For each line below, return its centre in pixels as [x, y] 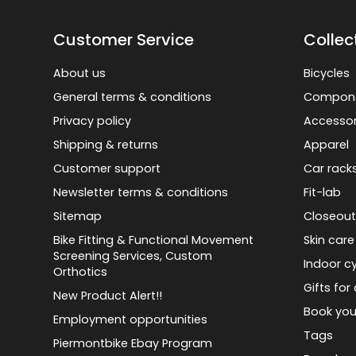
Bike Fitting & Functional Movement [154, 240]
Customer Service [124, 40]
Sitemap [78, 217]
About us [80, 74]
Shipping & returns [106, 145]
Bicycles [327, 74]
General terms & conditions [133, 97]
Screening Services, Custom [133, 256]
